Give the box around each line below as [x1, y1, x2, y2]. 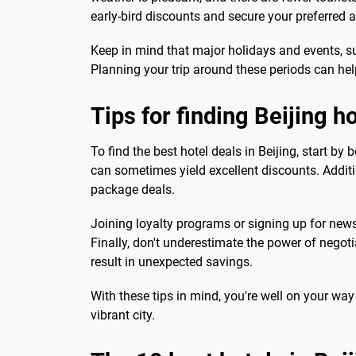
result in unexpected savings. [91, 254, 253, 270]
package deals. [91, 182, 175, 198]
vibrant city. [91, 308, 155, 323]
